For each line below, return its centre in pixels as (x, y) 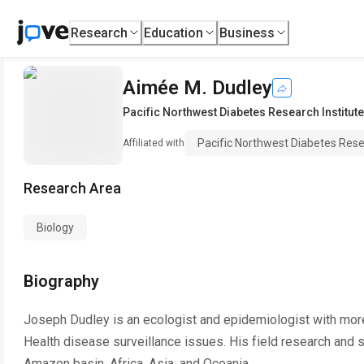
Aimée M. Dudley (197, 88)
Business (247, 32)
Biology (55, 227)
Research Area (72, 188)
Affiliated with (154, 143)
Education (174, 32)
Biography (61, 281)
